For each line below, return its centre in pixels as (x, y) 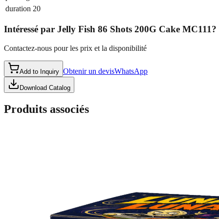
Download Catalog (45, 88)
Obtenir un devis (89, 71)
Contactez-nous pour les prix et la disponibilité (75, 48)
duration (18, 9)
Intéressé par (29, 29)
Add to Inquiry (39, 71)
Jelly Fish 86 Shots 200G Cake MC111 (134, 29)
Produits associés (46, 109)
